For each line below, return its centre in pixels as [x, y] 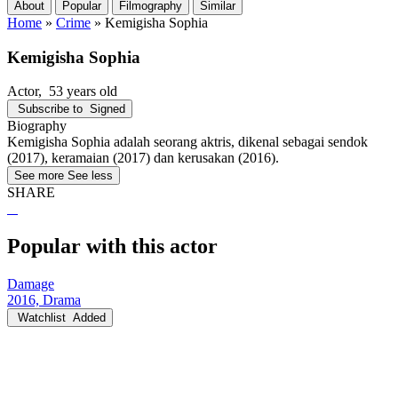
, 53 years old [78, 92]
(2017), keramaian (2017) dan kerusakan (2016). [143, 158]
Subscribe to [50, 109]
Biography [37, 126]
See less [90, 176]
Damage [31, 284]
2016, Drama [44, 300]
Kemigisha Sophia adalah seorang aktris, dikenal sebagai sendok [187, 142]
